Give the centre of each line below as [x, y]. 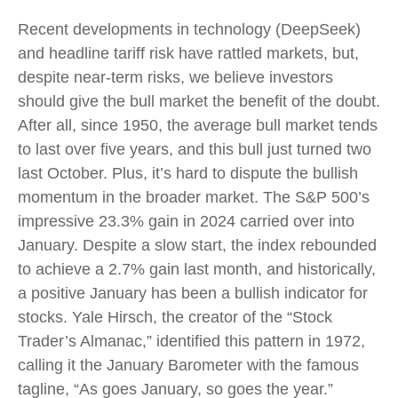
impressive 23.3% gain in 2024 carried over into [186, 221]
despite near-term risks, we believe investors [175, 77]
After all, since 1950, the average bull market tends [198, 125]
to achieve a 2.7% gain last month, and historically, [197, 269]
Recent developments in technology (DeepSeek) [189, 29]
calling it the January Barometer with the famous [188, 365]
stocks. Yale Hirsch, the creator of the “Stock [175, 317]
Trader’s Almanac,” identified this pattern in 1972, [191, 341]
